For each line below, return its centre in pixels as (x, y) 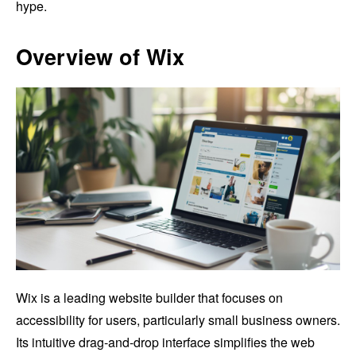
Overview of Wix (100, 57)
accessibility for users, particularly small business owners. (178, 319)
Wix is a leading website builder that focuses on (149, 297)
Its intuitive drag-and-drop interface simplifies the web (165, 342)
